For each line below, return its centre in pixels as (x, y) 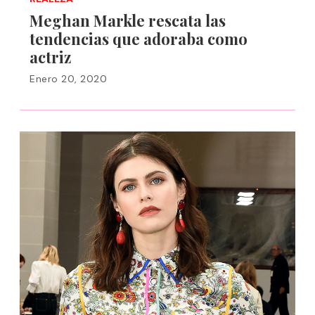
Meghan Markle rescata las (128, 20)
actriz (50, 57)
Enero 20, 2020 (68, 79)
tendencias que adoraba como (139, 39)
